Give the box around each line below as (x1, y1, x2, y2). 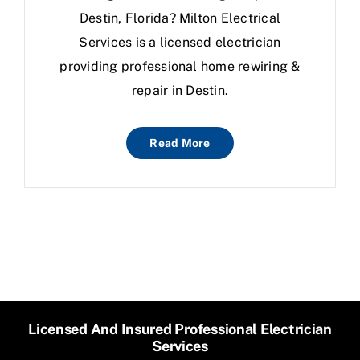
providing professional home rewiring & (59, 59, 301, 75)
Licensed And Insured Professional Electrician (28, 321, 332, 338)
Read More (149, 137, 211, 150)
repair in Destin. (131, 83, 229, 99)
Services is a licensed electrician (79, 35, 281, 51)
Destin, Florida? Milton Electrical (79, 10, 281, 27)
